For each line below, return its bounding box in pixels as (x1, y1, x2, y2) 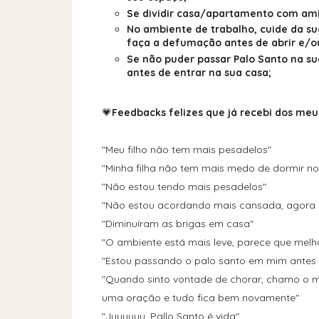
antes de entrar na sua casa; (126, 66, 271, 79)
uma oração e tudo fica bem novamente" (101, 291, 299, 304)
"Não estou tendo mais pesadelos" (101, 179, 266, 193)
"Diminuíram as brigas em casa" (101, 216, 253, 230)
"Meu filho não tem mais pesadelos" (101, 142, 271, 156)
